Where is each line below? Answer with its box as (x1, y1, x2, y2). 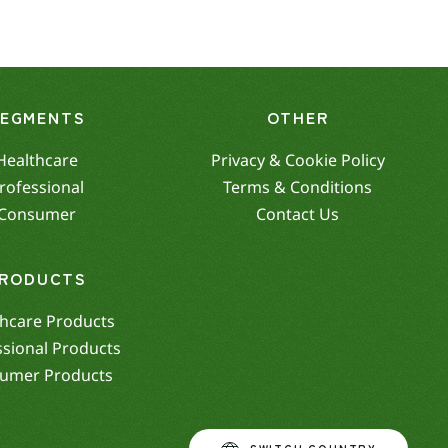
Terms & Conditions (223, 176, 373, 199)
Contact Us (256, 203, 340, 226)
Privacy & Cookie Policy (210, 149, 385, 172)
